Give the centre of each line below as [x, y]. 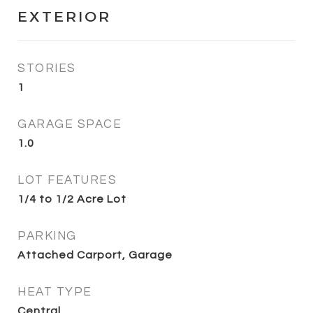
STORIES [47, 68]
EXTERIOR [64, 16]
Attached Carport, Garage [95, 255]
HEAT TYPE [55, 292]
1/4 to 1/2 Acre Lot [72, 199]
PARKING [47, 236]
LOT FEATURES [67, 180]
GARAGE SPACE [70, 124]
